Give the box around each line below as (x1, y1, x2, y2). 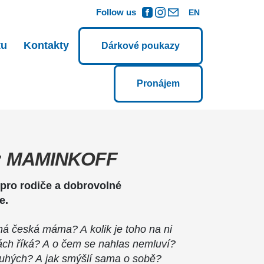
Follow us (95, 7, 136, 17)
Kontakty (24, 39, 69, 51)
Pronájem (137, 78, 180, 88)
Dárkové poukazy (101, 41, 180, 51)
